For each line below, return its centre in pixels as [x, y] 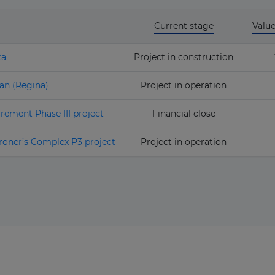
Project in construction [184, 57]
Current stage [184, 26]
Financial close [184, 114]
